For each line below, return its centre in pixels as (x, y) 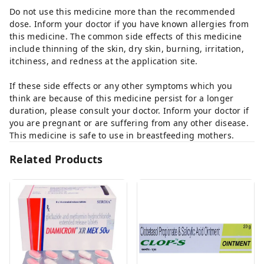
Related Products (56, 159)
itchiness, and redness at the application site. (104, 61)
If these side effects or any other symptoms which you (121, 86)
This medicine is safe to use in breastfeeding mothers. (122, 135)
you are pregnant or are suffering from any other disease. (129, 123)
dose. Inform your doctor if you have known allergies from (129, 24)
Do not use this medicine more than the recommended (122, 11)
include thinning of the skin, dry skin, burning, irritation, (127, 49)
